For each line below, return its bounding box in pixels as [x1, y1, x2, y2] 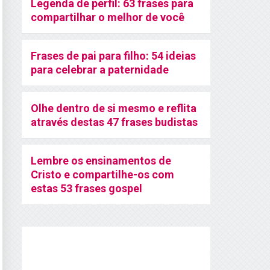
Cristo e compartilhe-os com [31, 168, 174, 181]
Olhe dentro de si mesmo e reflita [31, 102, 196, 115]
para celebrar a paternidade [31, 63, 169, 76]
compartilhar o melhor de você [31, 11, 184, 24]
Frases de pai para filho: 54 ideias [31, 49, 196, 62]
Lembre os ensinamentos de [31, 154, 171, 167]
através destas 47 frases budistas [31, 116, 198, 128]
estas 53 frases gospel [31, 182, 142, 195]
